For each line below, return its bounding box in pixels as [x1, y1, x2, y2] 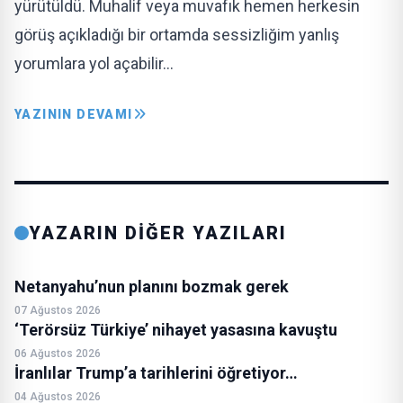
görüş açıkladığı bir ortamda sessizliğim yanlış [14, 25, 339, 44]
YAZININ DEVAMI [14, 107, 133, 121]
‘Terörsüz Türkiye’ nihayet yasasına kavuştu [14, 320, 337, 339]
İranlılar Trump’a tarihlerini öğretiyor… [14, 363, 298, 382]
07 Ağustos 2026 [14, 304, 101, 317]
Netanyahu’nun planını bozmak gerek [14, 277, 289, 296]
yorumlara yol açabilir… [14, 54, 174, 73]
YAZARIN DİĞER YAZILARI [29, 222, 287, 244]
